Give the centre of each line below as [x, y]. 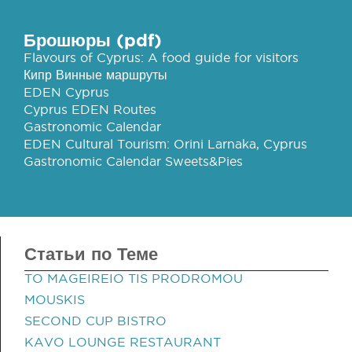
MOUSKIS [55, 299]
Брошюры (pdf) [93, 40]
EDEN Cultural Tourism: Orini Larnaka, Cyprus [165, 144]
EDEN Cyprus [66, 92]
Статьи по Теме [91, 253]
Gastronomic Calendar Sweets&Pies [133, 161]
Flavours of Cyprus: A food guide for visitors [161, 57]
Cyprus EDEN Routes [90, 109]
